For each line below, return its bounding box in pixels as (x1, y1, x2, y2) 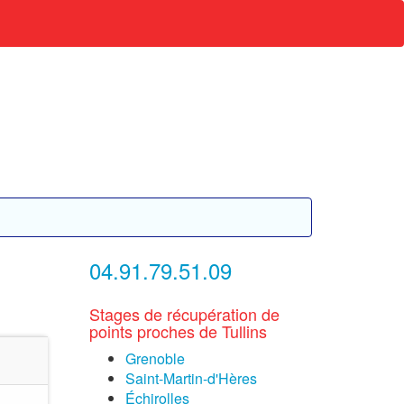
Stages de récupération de (88, 302, 280, 326)
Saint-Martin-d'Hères (124, 368, 257, 389)
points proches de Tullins (88, 319, 267, 343)
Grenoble (124, 348, 185, 369)
